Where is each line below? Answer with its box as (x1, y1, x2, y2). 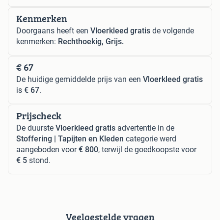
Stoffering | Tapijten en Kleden (16, 134, 124, 143)
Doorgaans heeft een (16, 26, 90, 35)
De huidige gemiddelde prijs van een (16, 74, 143, 84)
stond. (27, 155, 51, 165)
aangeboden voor (16, 144, 79, 154)
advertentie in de (115, 123, 174, 133)
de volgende (150, 26, 194, 35)
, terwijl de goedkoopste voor (98, 144, 196, 154)
